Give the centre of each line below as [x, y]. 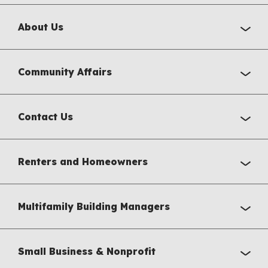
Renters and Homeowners [83, 162]
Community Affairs [65, 72]
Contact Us [45, 117]
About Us [41, 27]
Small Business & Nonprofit [87, 252]
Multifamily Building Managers [94, 207]
